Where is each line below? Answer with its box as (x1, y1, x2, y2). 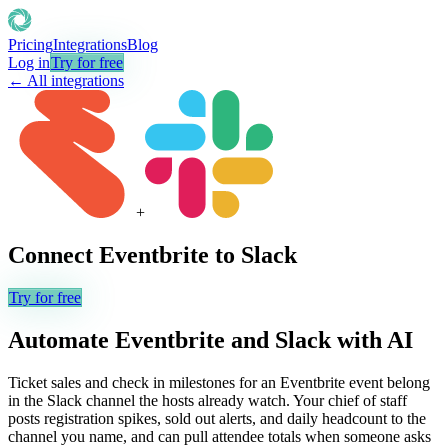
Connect (8, 241, 99, 268)
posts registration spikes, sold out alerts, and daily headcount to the (8, 409, 426, 427)
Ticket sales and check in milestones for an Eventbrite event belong (8, 373, 430, 391)
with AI (331, 326, 413, 353)
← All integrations (8, 72, 124, 89)
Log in (8, 54, 50, 71)
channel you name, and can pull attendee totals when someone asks (8, 427, 431, 445)
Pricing (8, 36, 53, 53)
